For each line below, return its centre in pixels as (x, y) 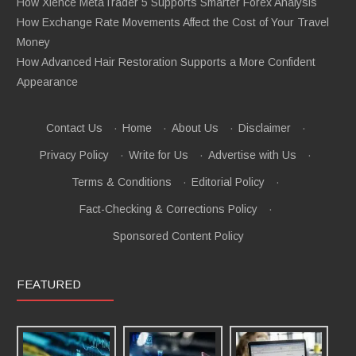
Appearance (47, 82)
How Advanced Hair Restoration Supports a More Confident (166, 62)
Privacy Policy (74, 155)
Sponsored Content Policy (178, 236)
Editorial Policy (228, 182)
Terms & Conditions (122, 182)
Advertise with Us (252, 155)
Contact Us (74, 128)
